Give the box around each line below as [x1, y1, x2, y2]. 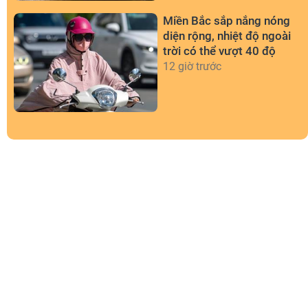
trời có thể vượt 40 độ [163, 43, 276, 58]
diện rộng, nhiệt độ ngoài [163, 28, 291, 43]
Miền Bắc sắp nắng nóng [163, 13, 290, 27]
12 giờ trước [163, 59, 221, 73]
